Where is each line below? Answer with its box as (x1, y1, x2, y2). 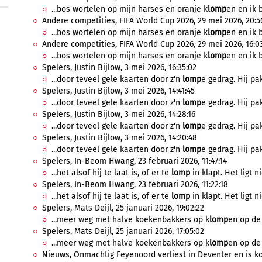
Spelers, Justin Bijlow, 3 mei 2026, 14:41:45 (42, 86, 195, 96)
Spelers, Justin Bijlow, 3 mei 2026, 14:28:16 (42, 109, 195, 119)
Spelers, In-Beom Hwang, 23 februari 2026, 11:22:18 (42, 180, 228, 189)
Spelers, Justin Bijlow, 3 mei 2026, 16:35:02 (42, 63, 196, 73)
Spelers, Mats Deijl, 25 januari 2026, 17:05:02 (42, 226, 204, 236)
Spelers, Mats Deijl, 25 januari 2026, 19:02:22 (42, 203, 204, 213)
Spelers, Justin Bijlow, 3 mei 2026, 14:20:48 (42, 133, 197, 143)
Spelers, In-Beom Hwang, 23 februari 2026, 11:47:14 (42, 156, 227, 166)
